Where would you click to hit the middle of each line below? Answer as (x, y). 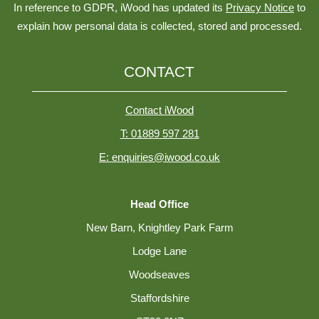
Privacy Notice (260, 7)
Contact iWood (159, 110)
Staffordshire (159, 298)
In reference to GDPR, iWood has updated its (120, 7)
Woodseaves (159, 274)
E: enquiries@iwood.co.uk (159, 157)
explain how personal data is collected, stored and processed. (159, 26)
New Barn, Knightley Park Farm (159, 228)
